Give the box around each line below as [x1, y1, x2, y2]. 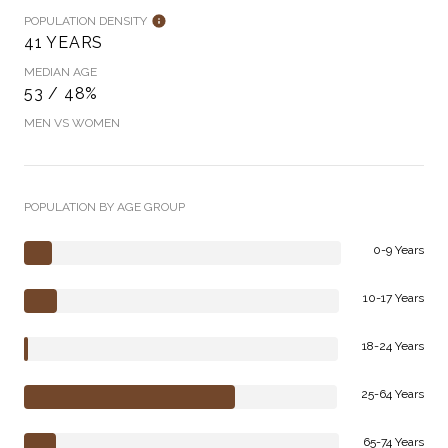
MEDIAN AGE [24, 65, 97, 80]
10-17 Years [363, 291, 424, 306]
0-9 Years [373, 243, 424, 258]
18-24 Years [362, 339, 424, 354]
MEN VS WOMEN [24, 116, 120, 131]
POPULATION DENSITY [24, 14, 147, 29]
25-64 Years [361, 387, 424, 402]
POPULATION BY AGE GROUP [24, 200, 185, 215]
